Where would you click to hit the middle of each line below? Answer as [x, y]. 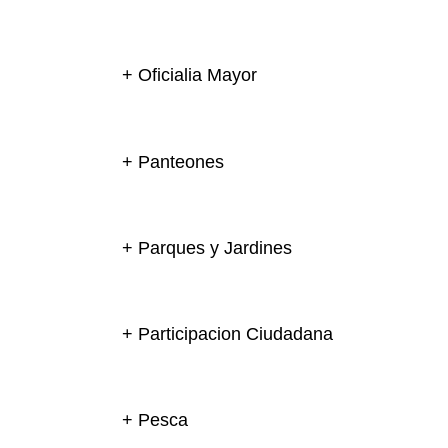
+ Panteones [173, 161]
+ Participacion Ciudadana [227, 334]
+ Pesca [155, 420]
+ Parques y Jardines [207, 247]
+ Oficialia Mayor [189, 75]
